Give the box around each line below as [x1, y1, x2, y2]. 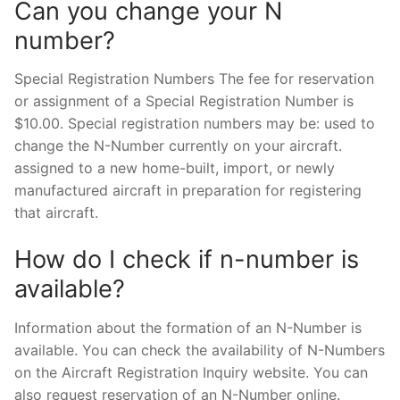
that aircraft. [14, 204, 98, 222]
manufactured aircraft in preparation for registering [14, 181, 362, 200]
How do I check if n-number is [14, 245, 359, 275]
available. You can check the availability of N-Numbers [14, 340, 385, 359]
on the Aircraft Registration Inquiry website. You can [14, 362, 368, 381]
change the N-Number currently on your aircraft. [14, 137, 342, 155]
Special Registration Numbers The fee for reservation [14, 70, 374, 88]
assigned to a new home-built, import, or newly [14, 159, 335, 178]
